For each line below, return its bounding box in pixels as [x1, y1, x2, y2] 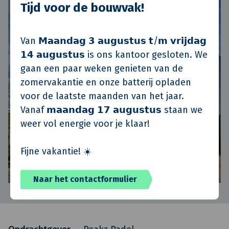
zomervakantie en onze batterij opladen [20, 77, 191, 88]
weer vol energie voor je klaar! [20, 118, 150, 130]
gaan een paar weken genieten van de [20, 63, 183, 75]
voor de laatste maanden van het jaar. [20, 90, 184, 102]
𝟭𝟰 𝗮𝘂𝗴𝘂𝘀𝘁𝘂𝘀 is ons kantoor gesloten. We [20, 49, 208, 61]
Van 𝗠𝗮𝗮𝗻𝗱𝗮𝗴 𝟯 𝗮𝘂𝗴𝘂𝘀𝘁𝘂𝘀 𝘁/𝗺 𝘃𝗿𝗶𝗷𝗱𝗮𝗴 [20, 35, 207, 47]
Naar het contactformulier [33, 174, 137, 184]
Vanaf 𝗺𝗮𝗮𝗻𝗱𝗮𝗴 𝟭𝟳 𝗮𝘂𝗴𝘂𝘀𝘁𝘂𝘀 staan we [20, 104, 202, 116]
